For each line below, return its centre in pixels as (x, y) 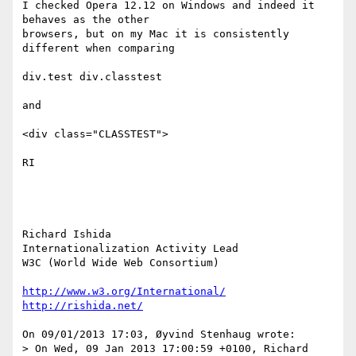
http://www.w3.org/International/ (124, 292)
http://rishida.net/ (83, 306)
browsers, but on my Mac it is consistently (156, 34)
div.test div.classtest (92, 77)
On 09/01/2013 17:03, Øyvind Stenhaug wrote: (159, 335)
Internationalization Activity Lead (130, 249)
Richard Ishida (67, 234)
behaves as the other (89, 20)
